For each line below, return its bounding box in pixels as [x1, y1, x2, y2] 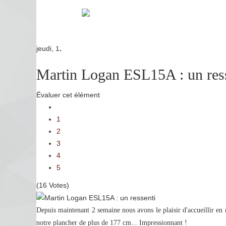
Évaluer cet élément [36, 90, 100, 99]
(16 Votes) [36, 181, 69, 189]
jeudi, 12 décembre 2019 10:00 [36, 44, 136, 52]
